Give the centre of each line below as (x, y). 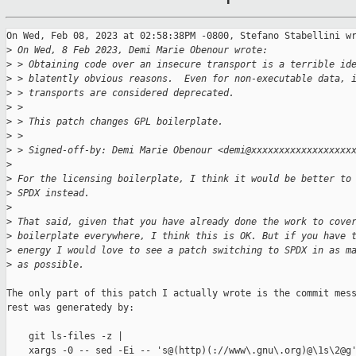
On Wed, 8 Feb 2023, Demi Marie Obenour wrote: (140, 50)
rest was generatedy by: (70, 308)
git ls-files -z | (65, 337)
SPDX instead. (51, 193)
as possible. (48, 265)
